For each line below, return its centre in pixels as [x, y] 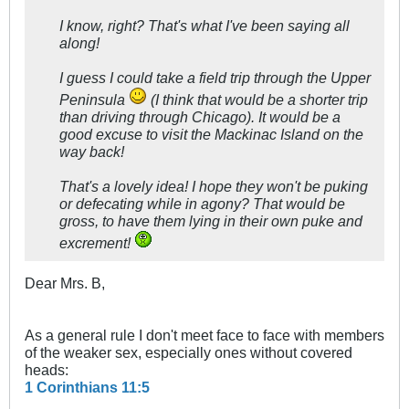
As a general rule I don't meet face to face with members [204, 335]
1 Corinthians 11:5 [87, 387]
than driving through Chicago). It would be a [200, 116]
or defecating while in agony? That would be [202, 203]
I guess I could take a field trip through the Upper [215, 77]
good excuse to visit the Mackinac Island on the [211, 134]
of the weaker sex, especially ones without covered [189, 352]
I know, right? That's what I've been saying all [204, 25]
